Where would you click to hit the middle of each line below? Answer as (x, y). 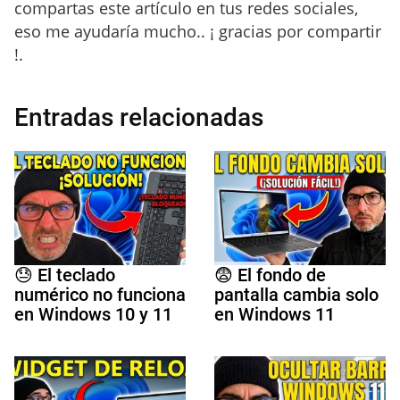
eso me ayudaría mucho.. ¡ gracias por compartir (198, 32)
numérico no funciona (100, 295)
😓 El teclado (65, 275)
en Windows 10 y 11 (93, 315)
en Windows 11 (275, 315)
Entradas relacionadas (139, 118)
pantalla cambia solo (296, 295)
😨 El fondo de (270, 275)
